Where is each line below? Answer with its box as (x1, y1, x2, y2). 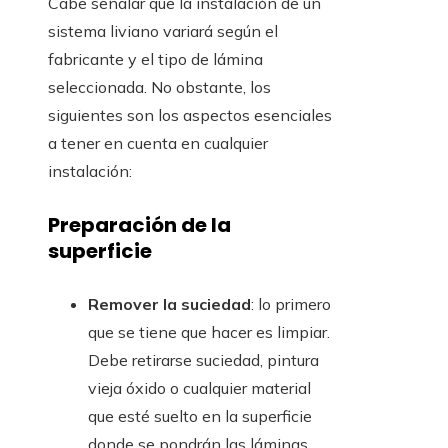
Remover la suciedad (88, 294, 251, 315)
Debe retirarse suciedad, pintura (88, 350, 319, 371)
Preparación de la (48, 210, 231, 239)
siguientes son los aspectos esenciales (48, 105, 332, 126)
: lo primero (251, 294, 331, 315)
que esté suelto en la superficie (88, 406, 312, 427)
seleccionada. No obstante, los (48, 77, 271, 98)
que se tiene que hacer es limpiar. (88, 322, 330, 343)
